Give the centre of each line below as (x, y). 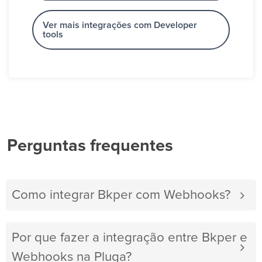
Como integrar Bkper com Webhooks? (121, 195)
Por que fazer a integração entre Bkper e (130, 238)
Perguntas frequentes (90, 146)
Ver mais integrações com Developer (120, 25)
